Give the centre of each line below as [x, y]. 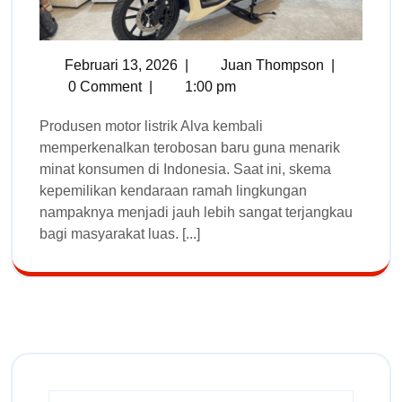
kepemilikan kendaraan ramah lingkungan [173, 190]
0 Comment [103, 86]
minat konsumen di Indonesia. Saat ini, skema [185, 169]
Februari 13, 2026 [121, 65]
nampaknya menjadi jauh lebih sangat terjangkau [196, 212]
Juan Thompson [272, 65]
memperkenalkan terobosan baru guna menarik [190, 147]
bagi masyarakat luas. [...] [120, 233]
